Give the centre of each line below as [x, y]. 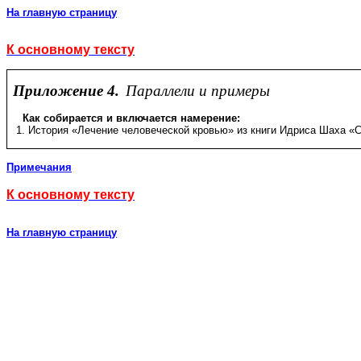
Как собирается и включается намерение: [132, 118]
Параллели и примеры [198, 91]
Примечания [39, 167]
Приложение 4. [68, 91]
